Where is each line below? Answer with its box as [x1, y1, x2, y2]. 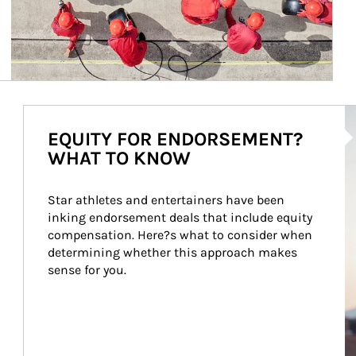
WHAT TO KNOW [47, 147, 191, 169]
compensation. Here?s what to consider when [47, 227, 315, 242]
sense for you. [47, 262, 126, 277]
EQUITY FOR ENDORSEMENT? [47, 128, 303, 150]
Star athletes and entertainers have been [47, 192, 288, 207]
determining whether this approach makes [47, 245, 300, 260]
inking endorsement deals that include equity [47, 210, 315, 225]
